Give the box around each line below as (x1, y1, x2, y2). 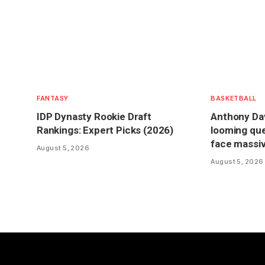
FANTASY (37, 94, 69, 103)
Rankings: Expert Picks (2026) (37, 124, 174, 137)
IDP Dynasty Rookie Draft (37, 111, 151, 123)
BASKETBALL (211, 94, 257, 103)
